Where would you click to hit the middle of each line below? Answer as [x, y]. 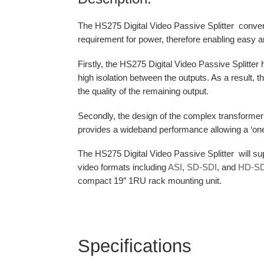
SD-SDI [202, 167]
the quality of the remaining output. [143, 91]
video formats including [123, 167]
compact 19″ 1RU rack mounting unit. [150, 181]
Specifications [135, 246]
